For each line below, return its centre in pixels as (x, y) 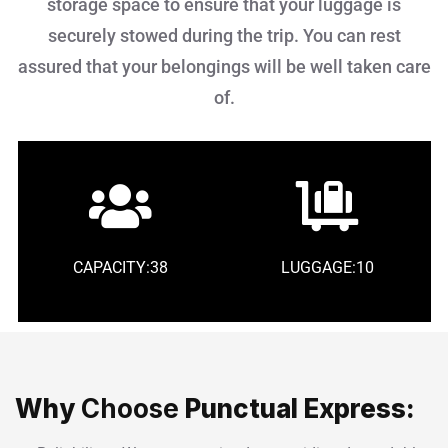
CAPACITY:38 (121, 267)
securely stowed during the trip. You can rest (224, 35)
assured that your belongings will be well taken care (224, 66)
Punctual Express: (303, 408)
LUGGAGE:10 (327, 267)
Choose (127, 408)
